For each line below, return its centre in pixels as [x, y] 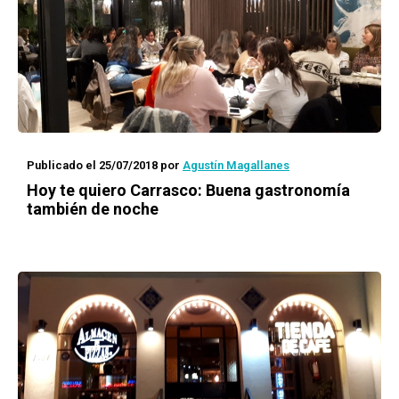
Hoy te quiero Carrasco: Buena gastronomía [188, 190]
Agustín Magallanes [236, 165]
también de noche [93, 209]
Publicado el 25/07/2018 [92, 165]
